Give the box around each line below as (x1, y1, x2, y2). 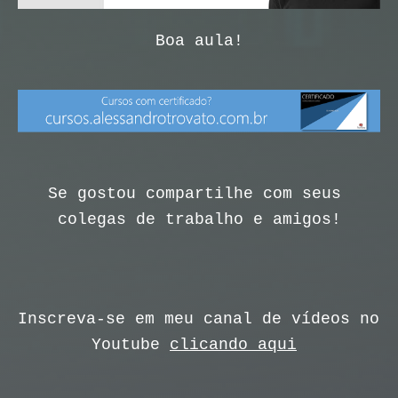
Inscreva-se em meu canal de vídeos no (18, 310, 379, 329)
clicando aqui (170, 336, 297, 354)
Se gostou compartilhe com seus (47, 185, 341, 203)
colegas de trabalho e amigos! (57, 211, 341, 229)
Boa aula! (155, 32, 243, 51)
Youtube (92, 336, 170, 354)
